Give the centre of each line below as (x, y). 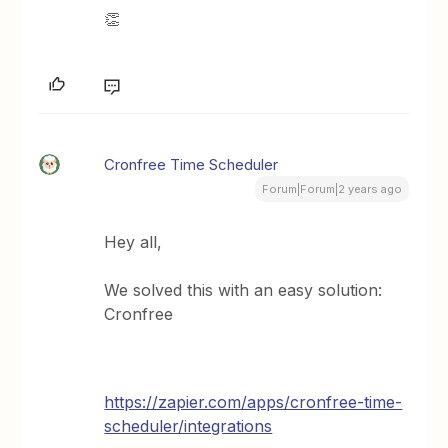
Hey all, (133, 241)
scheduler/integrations (188, 425)
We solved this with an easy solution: (243, 289)
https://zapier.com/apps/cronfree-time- (253, 401)
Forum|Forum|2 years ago (331, 188)
